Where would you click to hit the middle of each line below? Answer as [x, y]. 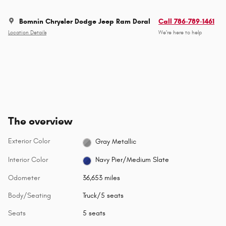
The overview [40, 121]
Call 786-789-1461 [186, 22]
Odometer [24, 178]
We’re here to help [180, 33]
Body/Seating [30, 195]
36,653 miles [101, 178]
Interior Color [28, 159]
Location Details [27, 33]
